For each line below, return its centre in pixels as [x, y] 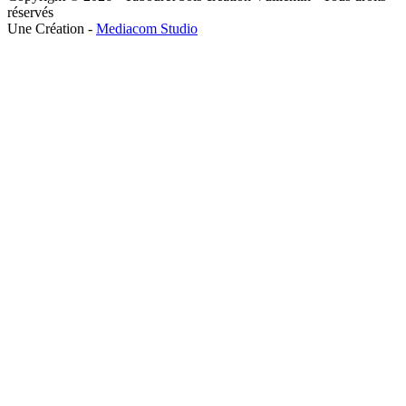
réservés [30, 13]
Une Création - [52, 29]
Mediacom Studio [147, 29]
